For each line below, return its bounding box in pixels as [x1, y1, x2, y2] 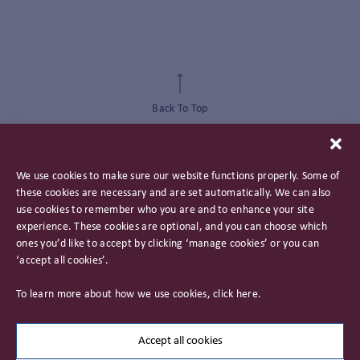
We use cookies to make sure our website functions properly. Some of [16, 170, 340, 182]
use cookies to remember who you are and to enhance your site [16, 204, 314, 216]
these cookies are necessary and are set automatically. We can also [16, 187, 331, 199]
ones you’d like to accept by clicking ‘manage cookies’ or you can [16, 238, 320, 250]
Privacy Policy [148, 267, 212, 280]
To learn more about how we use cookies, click [16, 288, 236, 301]
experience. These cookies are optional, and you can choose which [16, 221, 327, 233]
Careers [162, 321, 198, 334]
